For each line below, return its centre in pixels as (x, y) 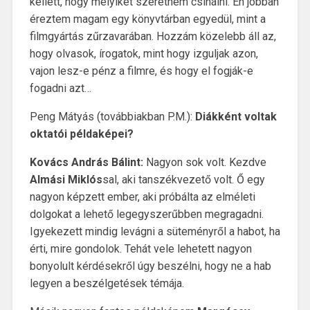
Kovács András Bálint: (86, 163)
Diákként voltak (236, 117)
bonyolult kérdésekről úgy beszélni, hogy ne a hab (150, 266)
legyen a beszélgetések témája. (108, 284)
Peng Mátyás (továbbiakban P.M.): (112, 117)
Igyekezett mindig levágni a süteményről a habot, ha (155, 232)
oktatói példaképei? (81, 134)
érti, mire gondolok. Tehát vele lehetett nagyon (140, 249)
